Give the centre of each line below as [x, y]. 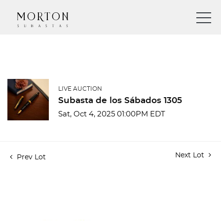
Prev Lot [30, 157]
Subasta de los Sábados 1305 [120, 100]
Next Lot [191, 155]
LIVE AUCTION [80, 89]
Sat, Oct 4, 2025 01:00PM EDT [112, 114]
